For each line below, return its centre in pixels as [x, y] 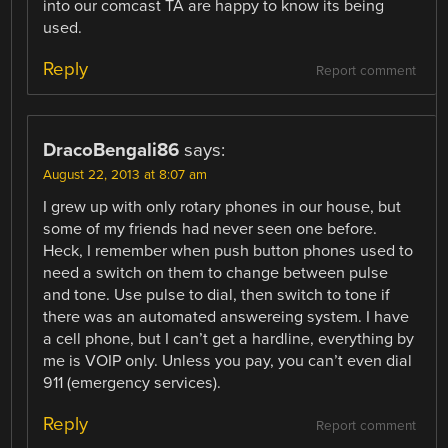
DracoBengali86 [111, 150]
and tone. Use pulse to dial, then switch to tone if [217, 295]
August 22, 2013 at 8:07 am [125, 175]
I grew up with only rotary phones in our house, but [222, 207]
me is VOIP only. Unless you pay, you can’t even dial [228, 361]
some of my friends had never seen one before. [210, 229]
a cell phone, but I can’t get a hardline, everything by [229, 339]
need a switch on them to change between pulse [216, 273]
